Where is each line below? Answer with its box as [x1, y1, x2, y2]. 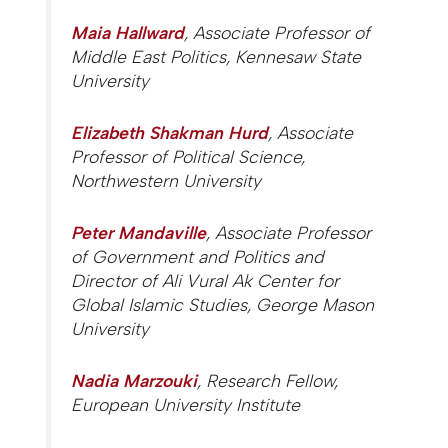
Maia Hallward [71, 21, 185, 43]
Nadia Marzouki [71, 370, 198, 392]
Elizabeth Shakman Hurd [71, 121, 269, 143]
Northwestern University [71, 169, 262, 191]
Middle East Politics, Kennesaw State [71, 45, 362, 67]
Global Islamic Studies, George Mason [71, 294, 375, 316]
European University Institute [71, 394, 301, 416]
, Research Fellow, [197, 370, 339, 392]
